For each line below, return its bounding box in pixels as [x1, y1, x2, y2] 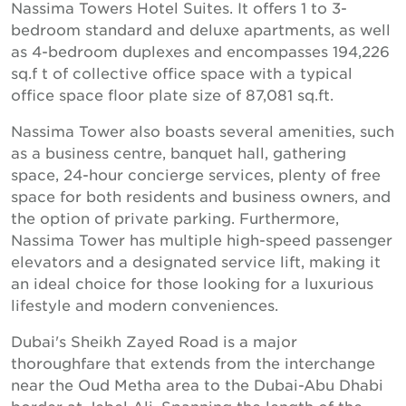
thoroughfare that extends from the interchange [11, 353, 375, 372]
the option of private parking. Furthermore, [11, 208, 339, 227]
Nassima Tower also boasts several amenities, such [11, 121, 394, 140]
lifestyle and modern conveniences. [11, 295, 278, 314]
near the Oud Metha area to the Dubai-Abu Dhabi [11, 374, 383, 393]
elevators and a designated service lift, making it [11, 251, 381, 270]
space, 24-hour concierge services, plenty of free [11, 164, 381, 183]
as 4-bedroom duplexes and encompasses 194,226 [11, 41, 390, 60]
